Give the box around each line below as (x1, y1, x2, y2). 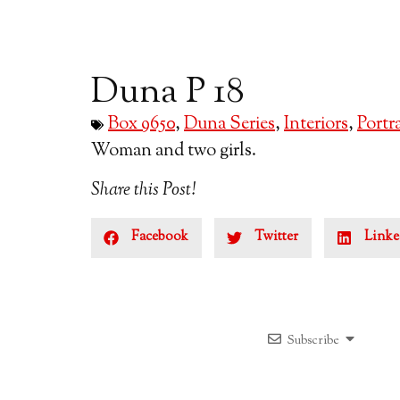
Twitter (254, 228, 298, 247)
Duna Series (184, 111, 275, 137)
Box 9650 (108, 111, 175, 137)
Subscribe (287, 331, 339, 350)
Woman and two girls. (91, 137, 256, 164)
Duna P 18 (91, 67, 245, 119)
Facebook (131, 228, 188, 247)
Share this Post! (91, 178, 196, 204)
